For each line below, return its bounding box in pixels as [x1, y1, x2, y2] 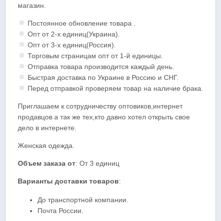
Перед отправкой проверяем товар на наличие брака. [25, 84, 203, 92]
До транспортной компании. [37, 196, 128, 204]
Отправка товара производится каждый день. [25, 63, 174, 71]
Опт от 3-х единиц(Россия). [25, 41, 116, 49]
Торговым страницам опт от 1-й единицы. [25, 52, 163, 60]
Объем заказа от [18, 159, 75, 167]
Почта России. [37, 207, 83, 215]
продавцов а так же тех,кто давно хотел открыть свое [18, 113, 190, 121]
